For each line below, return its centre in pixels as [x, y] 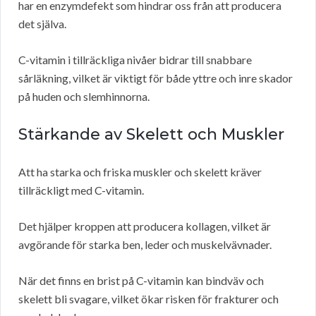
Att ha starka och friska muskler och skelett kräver [140, 172]
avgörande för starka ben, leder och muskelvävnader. [145, 245]
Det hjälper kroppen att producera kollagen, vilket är [145, 226]
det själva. [42, 24]
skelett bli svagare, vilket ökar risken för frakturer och [148, 299]
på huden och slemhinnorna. [84, 97]
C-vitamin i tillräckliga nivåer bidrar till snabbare [135, 60]
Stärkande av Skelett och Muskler [151, 135]
